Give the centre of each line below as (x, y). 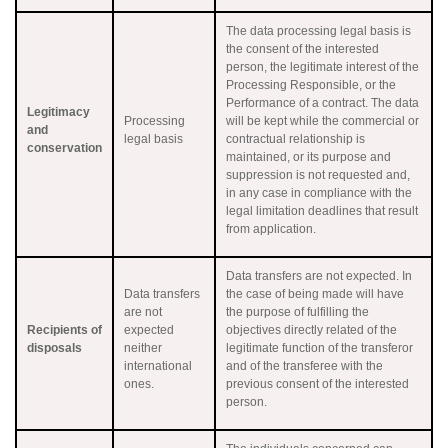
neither (143, 347)
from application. (271, 228)
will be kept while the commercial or (322, 120)
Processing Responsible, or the (311, 84)
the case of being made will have (315, 293)
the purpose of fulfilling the (297, 311)
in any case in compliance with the (319, 192)
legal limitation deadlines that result (322, 210)
